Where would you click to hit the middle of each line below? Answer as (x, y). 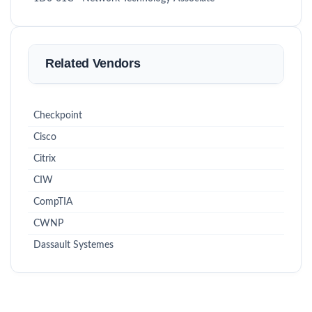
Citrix (45, 159)
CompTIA (53, 202)
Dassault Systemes (73, 245)
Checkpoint (58, 116)
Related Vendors (93, 63)
